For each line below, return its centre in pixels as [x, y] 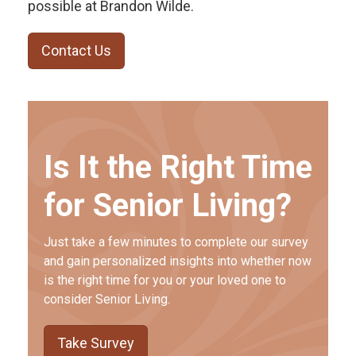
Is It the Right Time [178, 167]
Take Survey [96, 342]
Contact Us [76, 50]
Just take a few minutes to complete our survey [176, 242]
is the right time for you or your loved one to [165, 280]
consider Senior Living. [107, 299]
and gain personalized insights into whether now [178, 261]
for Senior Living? [168, 205]
